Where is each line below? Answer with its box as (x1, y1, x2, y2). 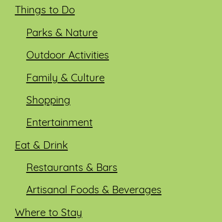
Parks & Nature (26, 28, 98, 39)
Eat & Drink (14, 140, 68, 151)
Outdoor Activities (26, 51, 109, 61)
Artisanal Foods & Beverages (26, 185, 162, 196)
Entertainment (26, 118, 93, 129)
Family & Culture (26, 73, 105, 84)
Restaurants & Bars (26, 163, 117, 174)
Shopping (26, 95, 70, 106)
